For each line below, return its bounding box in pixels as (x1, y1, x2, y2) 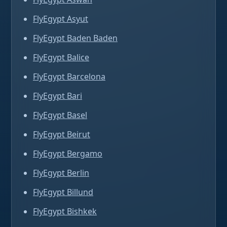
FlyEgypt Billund (33, 186, 93, 198)
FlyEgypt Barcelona (33, 71, 105, 82)
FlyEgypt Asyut (33, 13, 88, 24)
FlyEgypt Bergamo (33, 148, 102, 159)
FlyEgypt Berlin (33, 167, 89, 178)
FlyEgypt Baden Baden (33, 32, 118, 44)
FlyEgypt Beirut (33, 129, 90, 140)
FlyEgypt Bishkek (33, 206, 97, 217)
